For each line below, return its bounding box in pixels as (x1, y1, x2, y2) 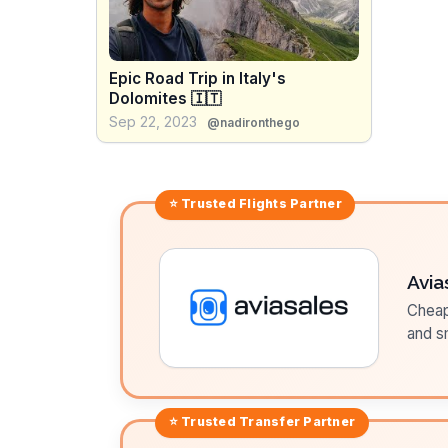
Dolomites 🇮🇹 (109, 89, 221, 109)
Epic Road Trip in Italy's (109, 69, 286, 89)
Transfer (239, 413, 301, 429)
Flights (239, 195, 287, 211)
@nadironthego (207, 115, 300, 131)
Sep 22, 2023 (109, 113, 197, 131)
